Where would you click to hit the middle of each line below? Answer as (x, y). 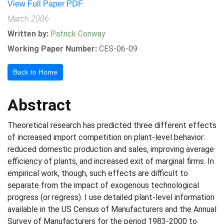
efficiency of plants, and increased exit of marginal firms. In (111, 161)
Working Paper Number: (52, 49)
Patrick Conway (78, 34)
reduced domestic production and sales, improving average (111, 149)
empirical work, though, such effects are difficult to (98, 173)
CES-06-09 (118, 49)
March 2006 (28, 19)
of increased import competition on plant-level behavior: (106, 137)
